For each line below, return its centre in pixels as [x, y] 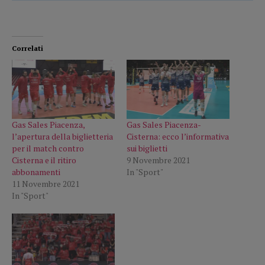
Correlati [28, 49]
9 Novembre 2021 [158, 160]
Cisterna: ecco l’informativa [178, 136]
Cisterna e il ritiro [44, 160]
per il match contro [48, 148]
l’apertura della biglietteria [62, 136]
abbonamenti [36, 172]
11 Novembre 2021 [46, 183]
